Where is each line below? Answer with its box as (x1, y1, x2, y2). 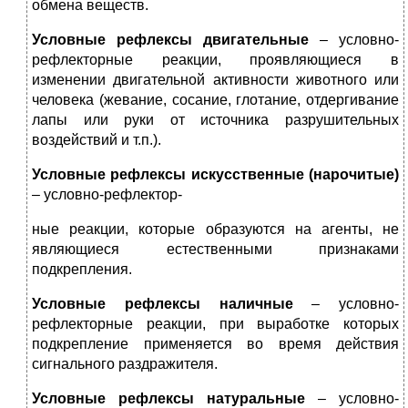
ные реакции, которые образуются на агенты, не (32, 221, 399, 238)
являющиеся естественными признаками (32, 241, 399, 258)
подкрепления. (32, 261, 132, 278)
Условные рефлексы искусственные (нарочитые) (32, 167, 399, 183)
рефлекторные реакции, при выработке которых (32, 316, 399, 332)
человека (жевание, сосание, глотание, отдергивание (32, 92, 399, 108)
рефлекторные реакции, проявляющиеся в (32, 52, 399, 68)
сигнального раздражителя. (32, 356, 218, 372)
